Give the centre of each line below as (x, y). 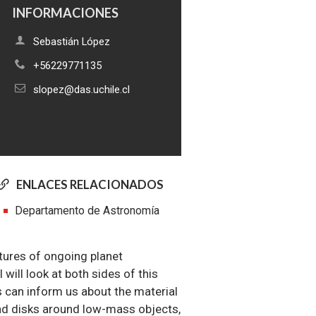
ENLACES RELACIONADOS (90, 184)
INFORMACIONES (66, 12)
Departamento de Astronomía (87, 210)
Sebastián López (72, 41)
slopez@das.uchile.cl (82, 89)
